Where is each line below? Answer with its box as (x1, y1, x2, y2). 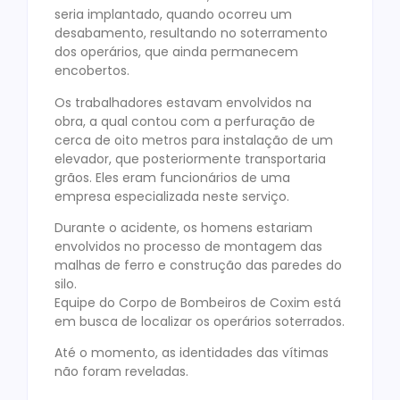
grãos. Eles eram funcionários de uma (54, 168, 290, 187)
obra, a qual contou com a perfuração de (54, 112, 315, 130)
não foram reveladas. (54, 362, 188, 381)
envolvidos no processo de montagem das (54, 237, 322, 255)
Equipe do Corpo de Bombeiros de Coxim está (54, 293, 341, 312)
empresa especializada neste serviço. (54, 187, 293, 205)
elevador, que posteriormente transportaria (54, 149, 326, 168)
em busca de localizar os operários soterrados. (54, 312, 345, 330)
